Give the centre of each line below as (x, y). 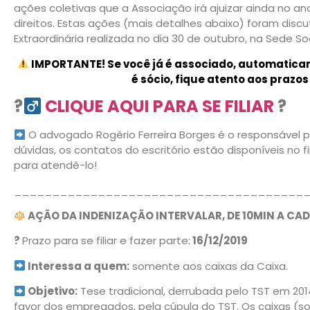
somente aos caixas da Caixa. (209, 266)
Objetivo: (52, 291)
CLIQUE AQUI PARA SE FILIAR (160, 107)
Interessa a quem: (78, 266)
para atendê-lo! (55, 165)
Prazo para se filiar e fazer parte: (106, 241)
